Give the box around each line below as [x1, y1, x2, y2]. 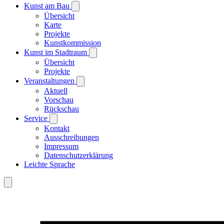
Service [24, 113, 49, 122]
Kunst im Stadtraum [24, 47, 89, 56]
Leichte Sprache [24, 159, 75, 168]
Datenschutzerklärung [44, 150, 113, 159]
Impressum [44, 141, 78, 150]
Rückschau [44, 104, 79, 113]
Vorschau [44, 95, 73, 104]
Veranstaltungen [24, 76, 76, 85]
